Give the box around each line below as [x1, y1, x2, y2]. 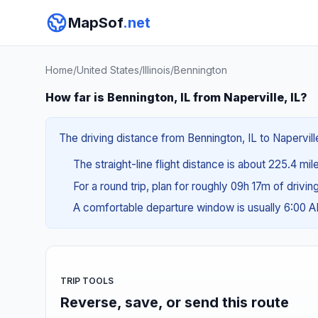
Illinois [143, 64, 170, 76]
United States [77, 64, 139, 76]
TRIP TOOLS [60, 275, 114, 286]
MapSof [68, 14, 123, 31]
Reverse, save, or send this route [60, 293, 289, 311]
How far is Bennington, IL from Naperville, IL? [45, 90, 307, 104]
